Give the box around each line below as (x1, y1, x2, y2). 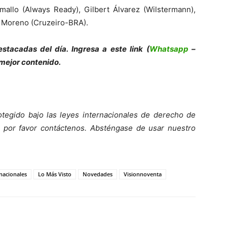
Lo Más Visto (38, 170, 71, 178)
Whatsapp (149, 44, 188, 54)
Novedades (83, 170, 112, 178)
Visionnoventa (124, 170, 162, 178)
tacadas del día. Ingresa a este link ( (6, 44, 149, 54)
